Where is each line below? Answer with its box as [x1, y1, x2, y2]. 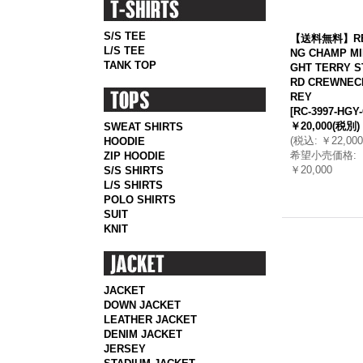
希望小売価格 [289, 149, 353, 161]
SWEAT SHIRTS [103, 121, 183, 133]
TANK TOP [103, 59, 156, 71]
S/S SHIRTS [103, 164, 164, 177]
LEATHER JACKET [103, 314, 197, 326]
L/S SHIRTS [103, 179, 163, 191]
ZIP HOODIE [103, 150, 165, 162]
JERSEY [103, 343, 146, 355]
